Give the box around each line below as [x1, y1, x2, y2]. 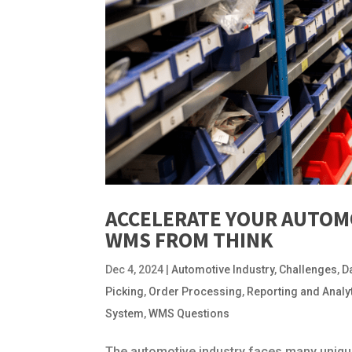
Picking [105, 285, 145, 299]
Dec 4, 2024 [105, 263, 164, 277]
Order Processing [148, 285, 243, 299]
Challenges [279, 263, 338, 277]
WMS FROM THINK [105, 226, 274, 254]
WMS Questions [148, 307, 230, 321]
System [105, 307, 145, 321]
